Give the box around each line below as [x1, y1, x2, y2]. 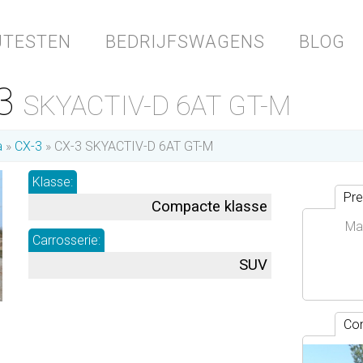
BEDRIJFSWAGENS [105, 32, 265, 52]
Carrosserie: [32, 233, 100, 248]
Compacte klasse [152, 198, 267, 216]
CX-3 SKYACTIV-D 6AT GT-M [54, 139, 213, 154]
